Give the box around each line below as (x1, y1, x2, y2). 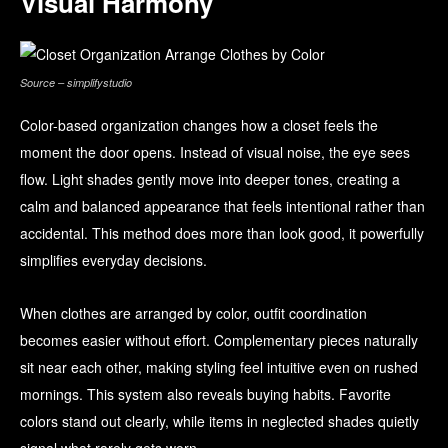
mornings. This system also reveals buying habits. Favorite (20, 384, 391, 405)
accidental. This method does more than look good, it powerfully (20, 223, 424, 244)
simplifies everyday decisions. (20, 250, 207, 271)
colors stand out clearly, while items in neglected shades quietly (20, 411, 419, 432)
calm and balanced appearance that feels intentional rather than (20, 196, 425, 217)
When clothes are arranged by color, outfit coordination (20, 303, 367, 324)
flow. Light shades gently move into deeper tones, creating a (20, 169, 400, 190)
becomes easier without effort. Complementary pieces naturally (20, 330, 418, 351)
